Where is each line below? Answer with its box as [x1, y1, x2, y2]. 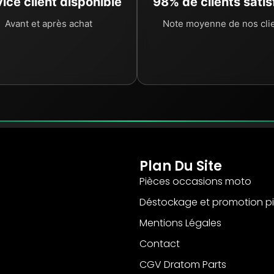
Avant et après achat [4, 18, 92, 30]
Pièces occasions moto [139, 174, 252, 188]
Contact [139, 236, 180, 251]
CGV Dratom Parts [139, 257, 227, 272]
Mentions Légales [139, 215, 222, 230]
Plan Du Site [139, 156, 223, 176]
